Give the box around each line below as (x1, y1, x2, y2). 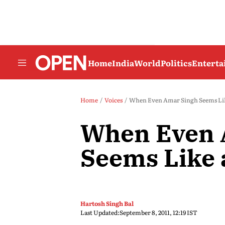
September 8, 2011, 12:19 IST (120, 208, 197, 217)
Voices (104, 95, 123, 104)
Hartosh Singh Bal (80, 199, 134, 208)
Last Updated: (80, 208, 120, 217)
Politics (161, 56, 192, 69)
